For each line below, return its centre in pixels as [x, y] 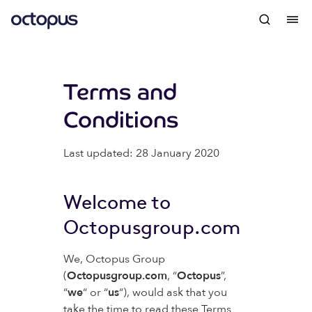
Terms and [120, 92]
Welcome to [117, 202]
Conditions [121, 120]
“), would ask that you [173, 292]
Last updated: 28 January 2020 [141, 153]
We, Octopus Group [114, 259]
